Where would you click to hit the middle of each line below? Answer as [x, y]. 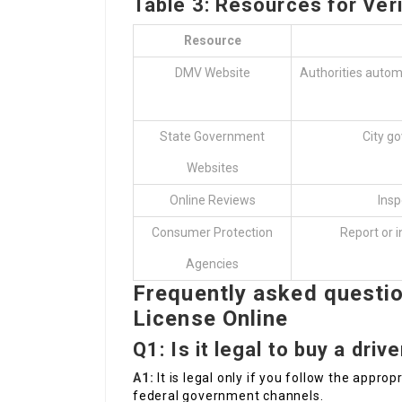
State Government [212, 137]
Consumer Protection [212, 233]
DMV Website [212, 73]
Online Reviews [212, 201]
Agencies [212, 264]
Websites [212, 168]
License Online [211, 319]
